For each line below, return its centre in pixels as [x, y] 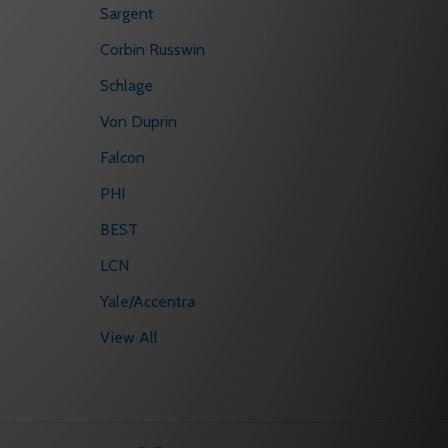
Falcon [122, 158]
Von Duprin [138, 122]
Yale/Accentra [147, 302]
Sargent [127, 14]
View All [129, 338]
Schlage [126, 86]
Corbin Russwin [152, 50]
